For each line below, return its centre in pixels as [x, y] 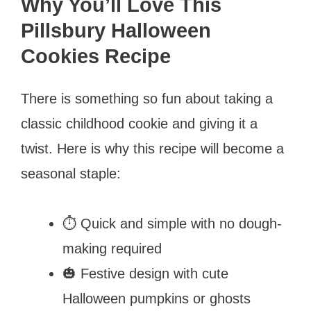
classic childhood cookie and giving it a [139, 123]
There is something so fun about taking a [147, 98]
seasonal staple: [71, 173]
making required [112, 248]
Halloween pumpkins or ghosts [157, 298]
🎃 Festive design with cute [145, 273]
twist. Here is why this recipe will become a [152, 148]
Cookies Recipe [96, 56]
